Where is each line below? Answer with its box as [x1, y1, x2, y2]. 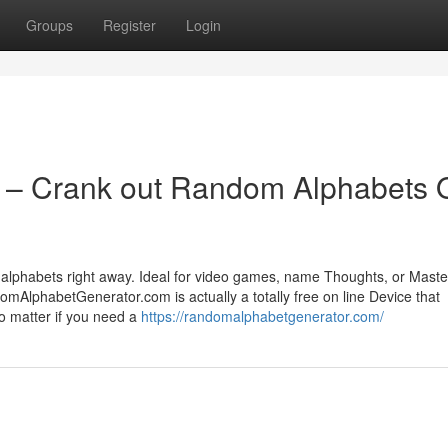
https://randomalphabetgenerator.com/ [141, 306, 384, 326]
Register [103, 15, 156, 35]
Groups [26, 15, 73, 35]
